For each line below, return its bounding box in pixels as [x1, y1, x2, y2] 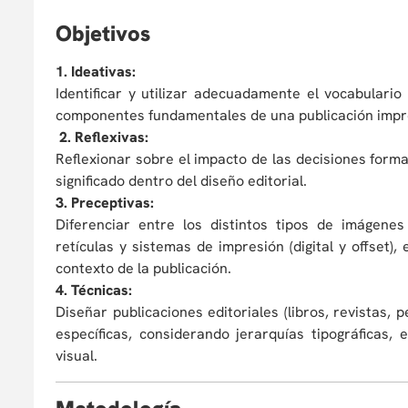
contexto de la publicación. [56, 259, 231, 278]
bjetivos [72, 19, 150, 47]
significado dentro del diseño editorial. [56, 171, 307, 190]
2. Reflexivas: [56, 127, 148, 147]
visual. [56, 346, 97, 365]
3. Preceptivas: [56, 193, 154, 212]
